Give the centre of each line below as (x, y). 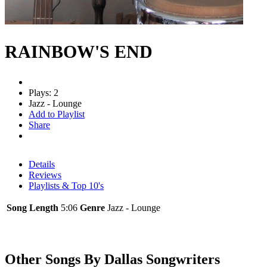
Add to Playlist (57, 114)
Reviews (45, 175)
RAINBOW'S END (79, 51)
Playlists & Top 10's (66, 185)
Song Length (32, 207)
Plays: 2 (44, 92)
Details (42, 164)
